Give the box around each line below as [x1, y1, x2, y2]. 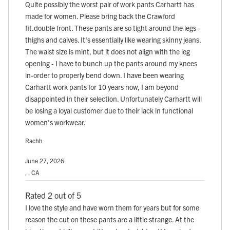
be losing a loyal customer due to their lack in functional [25, 106, 193, 116]
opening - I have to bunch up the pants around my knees [25, 59, 197, 68]
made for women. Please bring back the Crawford [25, 11, 175, 21]
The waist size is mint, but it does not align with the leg [25, 47, 190, 56]
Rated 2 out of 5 [25, 190, 81, 201]
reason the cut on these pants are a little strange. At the [25, 215, 194, 224]
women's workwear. [25, 118, 86, 127]
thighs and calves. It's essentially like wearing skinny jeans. [25, 35, 201, 45]
